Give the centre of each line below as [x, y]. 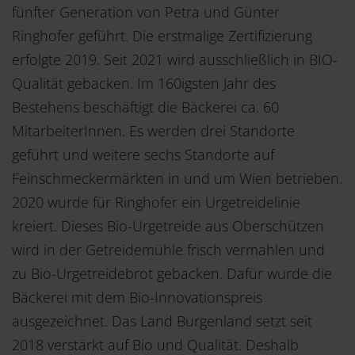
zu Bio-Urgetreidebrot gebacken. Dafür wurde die [172, 273]
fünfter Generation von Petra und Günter [146, 11]
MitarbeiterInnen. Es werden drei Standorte [153, 130]
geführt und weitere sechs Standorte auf [143, 154]
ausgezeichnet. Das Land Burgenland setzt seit [162, 321]
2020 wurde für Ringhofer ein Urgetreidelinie [156, 202]
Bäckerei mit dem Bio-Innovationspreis [137, 297]
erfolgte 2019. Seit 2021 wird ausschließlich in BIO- [175, 59]
